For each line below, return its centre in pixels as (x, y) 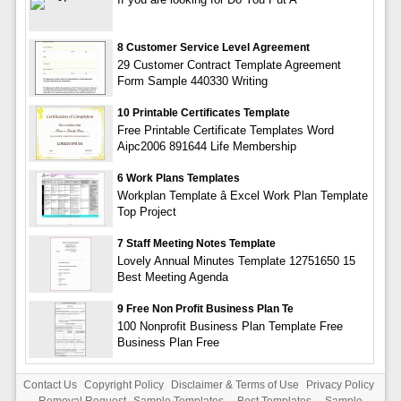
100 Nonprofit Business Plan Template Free (230, 326)
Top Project (146, 211)
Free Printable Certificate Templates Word (225, 130)
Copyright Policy (124, 384)
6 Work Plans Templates (178, 178)
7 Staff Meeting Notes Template (196, 243)
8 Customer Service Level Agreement (213, 47)
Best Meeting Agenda (172, 277)
